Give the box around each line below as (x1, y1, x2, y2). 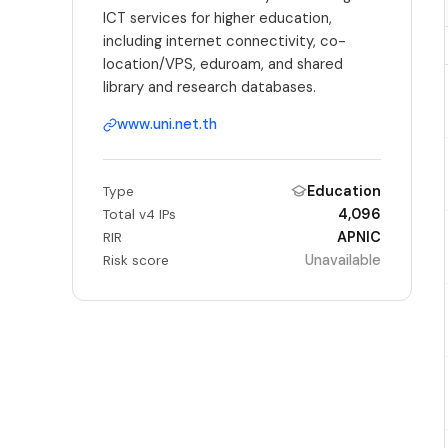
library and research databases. (102, 77, 316, 97)
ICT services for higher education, (102, 8, 332, 28)
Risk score (102, 251, 169, 269)
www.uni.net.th (116, 115, 217, 134)
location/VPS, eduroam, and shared (102, 54, 343, 74)
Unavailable (305, 250, 382, 269)
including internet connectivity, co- (102, 31, 346, 51)
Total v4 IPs (102, 205, 176, 223)
